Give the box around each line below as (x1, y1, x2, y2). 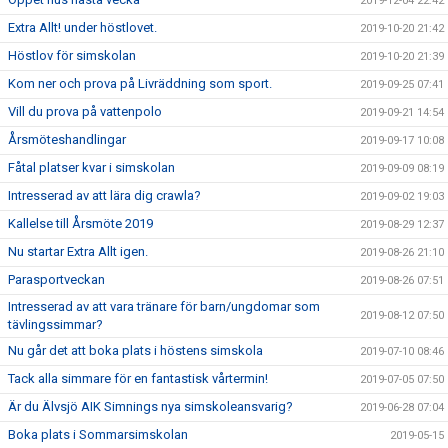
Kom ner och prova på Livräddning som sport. (8, 76, 272, 92)
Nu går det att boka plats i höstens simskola (8, 343, 263, 359)
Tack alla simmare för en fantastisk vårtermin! (8, 371, 268, 387)
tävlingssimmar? (8, 317, 103, 333)
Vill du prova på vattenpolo (8, 104, 162, 120)
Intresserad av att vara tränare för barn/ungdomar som (8, 299, 320, 315)
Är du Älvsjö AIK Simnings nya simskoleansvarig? (8, 399, 293, 415)
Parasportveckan (8, 272, 105, 288)
